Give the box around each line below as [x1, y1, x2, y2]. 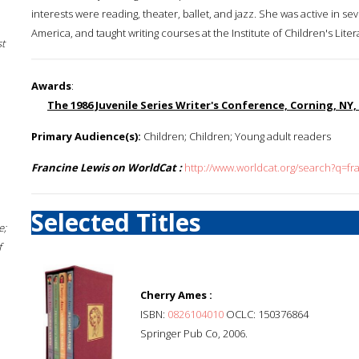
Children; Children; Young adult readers [141, 129, 331, 143]
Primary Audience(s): [31, 129, 141, 143]
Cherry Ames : [140, 288, 212, 302]
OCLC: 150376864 [224, 307, 309, 321]
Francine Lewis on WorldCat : [31, 160, 182, 175]
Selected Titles [31, 206, 201, 239]
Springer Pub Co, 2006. [140, 326, 248, 341]
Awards [31, 79, 71, 93]
